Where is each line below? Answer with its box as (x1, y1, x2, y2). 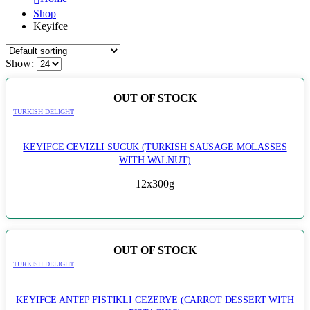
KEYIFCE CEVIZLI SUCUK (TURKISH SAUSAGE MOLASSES (23, 141, 287, 153)
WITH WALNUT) (119, 154, 191, 166)
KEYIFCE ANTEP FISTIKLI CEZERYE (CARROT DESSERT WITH (16, 293, 294, 305)
